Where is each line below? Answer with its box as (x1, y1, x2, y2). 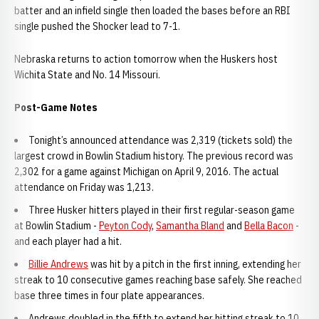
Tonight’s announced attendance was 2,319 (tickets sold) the (28, 134, 293, 147)
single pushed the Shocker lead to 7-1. (14, 20, 180, 33)
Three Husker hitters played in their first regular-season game (28, 204, 295, 216)
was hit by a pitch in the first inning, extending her (88, 258, 301, 271)
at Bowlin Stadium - (14, 219, 99, 232)
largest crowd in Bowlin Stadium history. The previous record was (14, 150, 293, 162)
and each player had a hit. (14, 235, 122, 248)
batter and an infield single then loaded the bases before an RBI (14, 4, 291, 17)
